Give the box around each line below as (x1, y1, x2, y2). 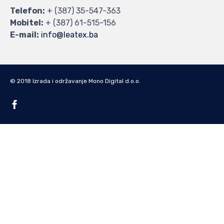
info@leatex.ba (41, 30, 98, 40)
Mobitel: (10, 18, 43, 28)
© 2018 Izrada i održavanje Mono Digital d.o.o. (10, 77, 140, 85)
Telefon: (10, 6, 45, 16)
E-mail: (10, 30, 39, 40)
